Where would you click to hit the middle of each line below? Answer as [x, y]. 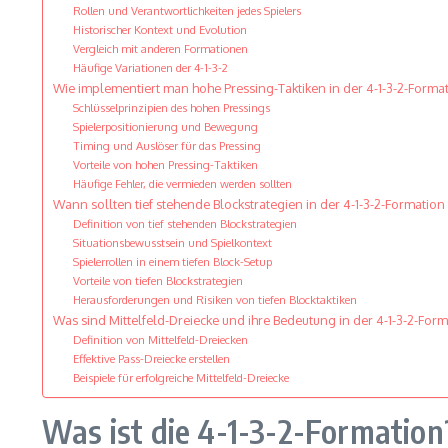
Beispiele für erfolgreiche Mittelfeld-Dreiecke [180, 377]
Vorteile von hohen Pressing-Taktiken [165, 164]
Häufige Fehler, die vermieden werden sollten [182, 183]
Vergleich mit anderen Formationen [160, 48]
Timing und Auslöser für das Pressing [166, 145]
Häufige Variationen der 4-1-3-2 [150, 67]
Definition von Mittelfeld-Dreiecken [160, 339]
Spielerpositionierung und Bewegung [165, 126]
